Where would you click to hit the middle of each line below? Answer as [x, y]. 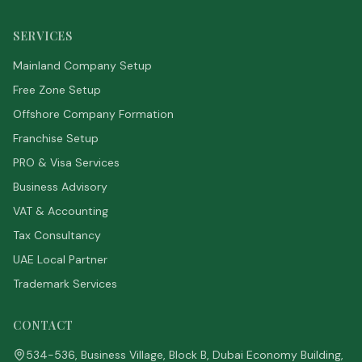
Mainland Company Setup [82, 65]
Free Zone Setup [57, 90]
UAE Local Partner [60, 259]
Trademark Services [65, 284]
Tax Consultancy [57, 235]
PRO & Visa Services [66, 162]
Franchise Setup [56, 138]
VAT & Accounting [61, 211]
